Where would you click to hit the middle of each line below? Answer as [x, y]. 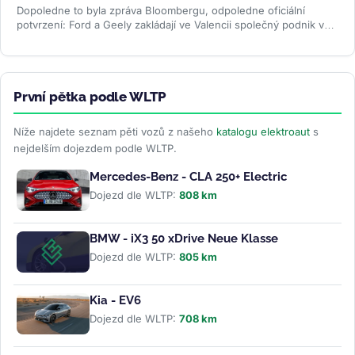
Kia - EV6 [115, 300]
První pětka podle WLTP [90, 97]
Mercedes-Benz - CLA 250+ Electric [188, 177]
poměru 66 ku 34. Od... [76, 39]
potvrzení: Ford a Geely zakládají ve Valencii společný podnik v [170, 25]
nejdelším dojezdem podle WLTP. [95, 149]
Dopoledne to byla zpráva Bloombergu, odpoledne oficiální [161, 11]
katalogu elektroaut [263, 132]
